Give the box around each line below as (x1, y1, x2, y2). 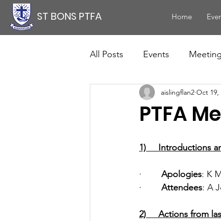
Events (143, 48, 169, 60)
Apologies (161, 169, 202, 180)
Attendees (161, 182, 202, 193)
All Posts (90, 48, 123, 60)
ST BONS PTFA (37, 9, 102, 23)
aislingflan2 (161, 87, 194, 97)
